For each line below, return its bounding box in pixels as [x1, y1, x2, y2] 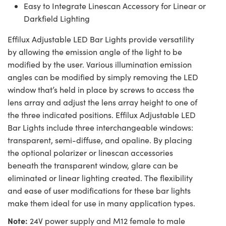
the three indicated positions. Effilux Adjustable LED [8, 109, 196, 120]
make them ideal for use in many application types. [8, 197, 195, 208]
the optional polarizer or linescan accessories [8, 147, 173, 158]
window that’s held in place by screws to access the [8, 84, 194, 95]
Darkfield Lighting [24, 13, 90, 24]
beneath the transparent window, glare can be [8, 159, 178, 171]
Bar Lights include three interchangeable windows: [8, 122, 193, 133]
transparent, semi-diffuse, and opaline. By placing [8, 134, 192, 145]
